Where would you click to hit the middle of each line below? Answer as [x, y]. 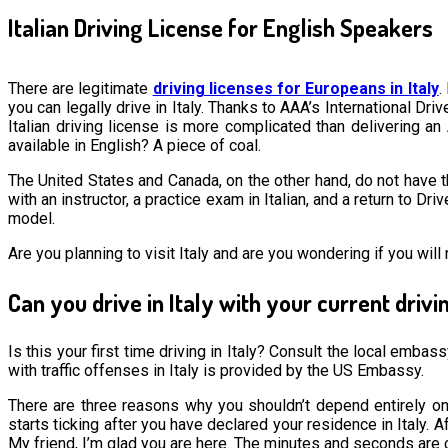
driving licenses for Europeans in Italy [295, 88]
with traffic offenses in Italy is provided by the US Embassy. [216, 370]
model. [31, 218]
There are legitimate [80, 88]
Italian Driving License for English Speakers [220, 27]
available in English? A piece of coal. [134, 145]
